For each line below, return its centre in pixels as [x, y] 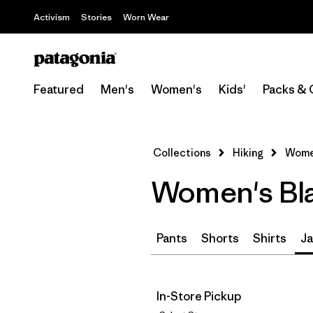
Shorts [220, 238]
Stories [96, 17]
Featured [59, 89]
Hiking [248, 153]
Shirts [270, 238]
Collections [182, 153]
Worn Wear [146, 17]
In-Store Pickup [199, 296]
